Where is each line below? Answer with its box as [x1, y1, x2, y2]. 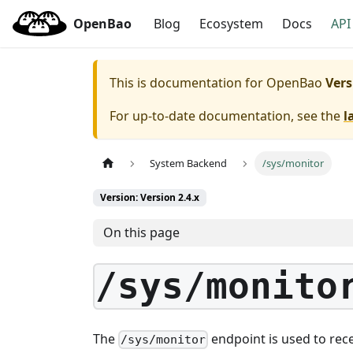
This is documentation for [110, 74, 266, 91]
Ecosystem [199, 15, 264, 32]
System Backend [150, 156, 228, 171]
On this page [102, 224, 180, 242]
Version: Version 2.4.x [100, 191, 199, 205]
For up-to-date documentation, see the [110, 107, 344, 124]
